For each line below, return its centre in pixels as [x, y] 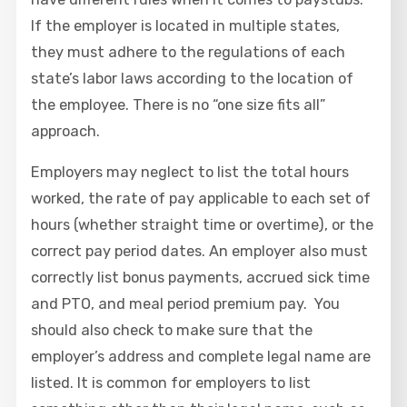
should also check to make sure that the [172, 330]
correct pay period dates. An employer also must [200, 251]
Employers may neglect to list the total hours [190, 172]
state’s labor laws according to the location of [193, 78]
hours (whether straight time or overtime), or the [203, 224]
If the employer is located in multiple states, [186, 25]
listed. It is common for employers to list [171, 382]
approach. [68, 131]
